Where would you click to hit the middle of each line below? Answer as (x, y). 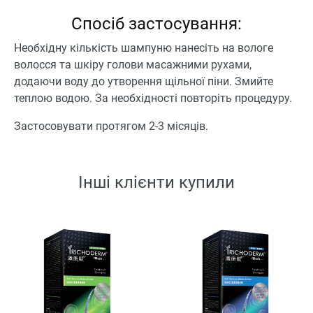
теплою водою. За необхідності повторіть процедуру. (153, 99)
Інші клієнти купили (156, 183)
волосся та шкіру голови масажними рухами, (133, 65)
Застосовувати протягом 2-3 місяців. (111, 126)
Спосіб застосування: (156, 24)
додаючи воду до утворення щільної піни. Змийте (144, 82)
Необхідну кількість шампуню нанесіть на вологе (144, 48)
